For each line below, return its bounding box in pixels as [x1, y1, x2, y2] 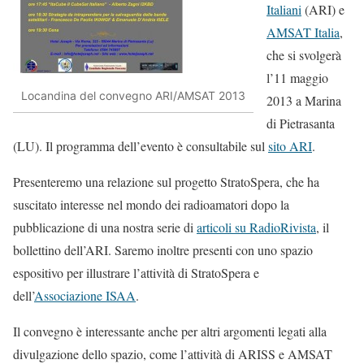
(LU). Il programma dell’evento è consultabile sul [13, 136, 268, 154]
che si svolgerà [266, 45, 341, 63]
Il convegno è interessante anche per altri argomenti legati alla [13, 322, 327, 340]
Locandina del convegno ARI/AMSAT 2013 [21, 88, 245, 102]
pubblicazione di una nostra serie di [13, 218, 197, 236]
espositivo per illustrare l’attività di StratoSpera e [13, 263, 259, 281]
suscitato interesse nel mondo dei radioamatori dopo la [13, 195, 289, 213]
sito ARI [268, 136, 312, 154]
